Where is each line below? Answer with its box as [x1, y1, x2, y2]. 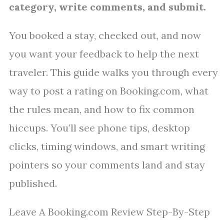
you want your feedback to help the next [9, 47, 199, 60]
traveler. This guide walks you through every [9, 66, 218, 79]
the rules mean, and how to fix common [9, 103, 194, 116]
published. [9, 177, 57, 190]
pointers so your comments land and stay [9, 158, 205, 171]
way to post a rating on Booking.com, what [9, 84, 208, 97]
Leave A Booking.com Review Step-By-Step [9, 205, 210, 218]
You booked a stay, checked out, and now [9, 29, 201, 42]
